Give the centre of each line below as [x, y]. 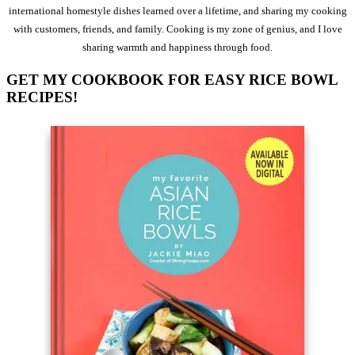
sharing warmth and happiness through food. [177, 48]
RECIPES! [42, 97]
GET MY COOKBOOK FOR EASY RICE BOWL [172, 79]
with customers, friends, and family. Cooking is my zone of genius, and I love [177, 29]
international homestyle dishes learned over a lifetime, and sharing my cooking [177, 11]
